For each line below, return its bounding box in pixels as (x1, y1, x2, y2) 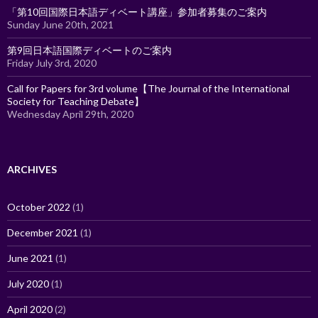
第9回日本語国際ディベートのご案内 (7, 43, 172, 56)
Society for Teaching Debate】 (7, 94, 144, 107)
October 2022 (7, 200, 70, 213)
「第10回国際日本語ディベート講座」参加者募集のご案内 (7, 5, 267, 18)
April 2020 (7, 302, 53, 315)
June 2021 (7, 251, 53, 264)
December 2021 (7, 226, 78, 238)
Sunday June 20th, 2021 (7, 18, 114, 31)
